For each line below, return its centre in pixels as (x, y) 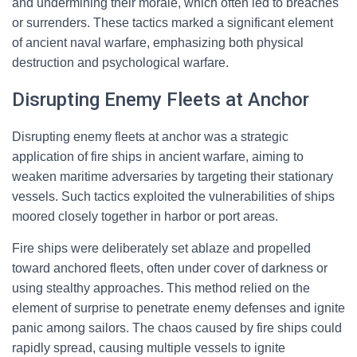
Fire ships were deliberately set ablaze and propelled (161, 248)
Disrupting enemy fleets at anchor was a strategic (150, 137)
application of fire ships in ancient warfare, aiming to (158, 157)
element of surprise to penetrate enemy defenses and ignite (178, 308)
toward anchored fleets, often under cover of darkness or (170, 268)
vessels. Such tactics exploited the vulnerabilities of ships (173, 196)
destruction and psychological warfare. (120, 63)
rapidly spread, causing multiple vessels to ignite (149, 348)
